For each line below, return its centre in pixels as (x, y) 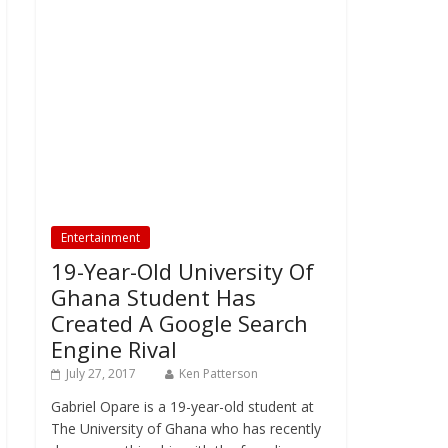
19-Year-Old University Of (182, 271)
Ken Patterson (218, 373)
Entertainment (100, 237)
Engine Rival (114, 349)
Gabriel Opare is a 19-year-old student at (182, 406)
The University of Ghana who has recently (186, 428)
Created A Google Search (179, 323)
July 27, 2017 (101, 373)
